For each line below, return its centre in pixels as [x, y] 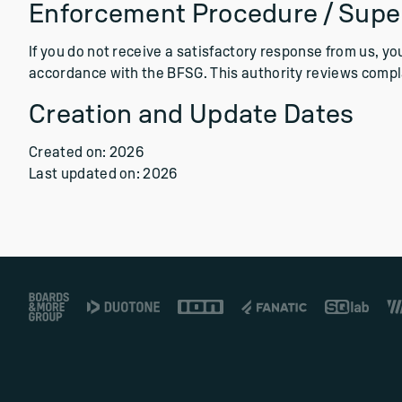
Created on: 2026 [87, 153]
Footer [49, 302]
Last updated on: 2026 [103, 174]
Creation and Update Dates [192, 115]
